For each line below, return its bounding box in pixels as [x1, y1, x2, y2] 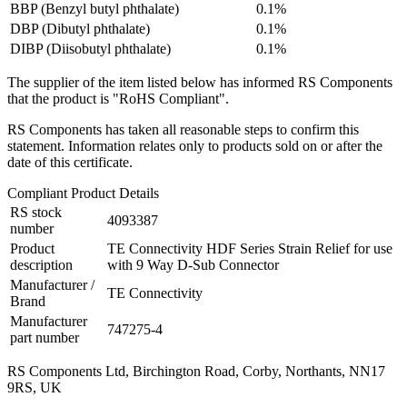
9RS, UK [7, 380, 62, 396]
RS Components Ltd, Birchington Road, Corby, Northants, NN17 [7, 363, 385, 380]
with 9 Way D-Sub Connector [107, 257, 279, 273]
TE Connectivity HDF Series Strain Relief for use [107, 241, 392, 257]
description [10, 257, 73, 273]
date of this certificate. [7, 154, 133, 171]
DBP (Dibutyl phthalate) [10, 21, 150, 37]
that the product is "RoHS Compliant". [7, 91, 229, 107]
